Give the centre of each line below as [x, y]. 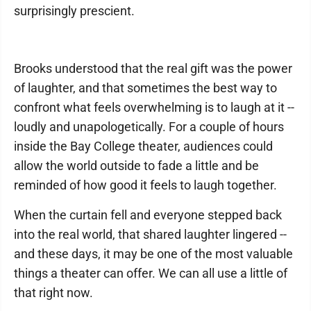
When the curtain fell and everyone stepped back [148, 215]
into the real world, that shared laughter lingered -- [150, 234]
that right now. [53, 293]
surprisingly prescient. [74, 11]
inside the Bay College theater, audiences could [143, 146]
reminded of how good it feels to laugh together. [145, 185]
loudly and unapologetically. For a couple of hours [149, 127]
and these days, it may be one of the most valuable [153, 254]
